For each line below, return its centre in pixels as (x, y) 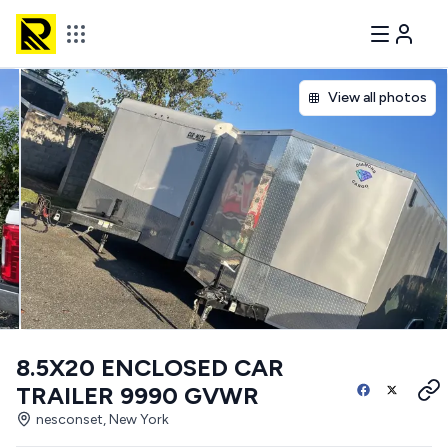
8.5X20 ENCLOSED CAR (150, 367)
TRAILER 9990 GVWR (137, 395)
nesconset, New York (102, 419)
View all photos (377, 97)
